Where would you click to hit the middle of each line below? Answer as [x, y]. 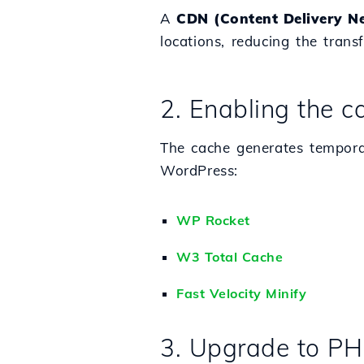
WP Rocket [213, 220]
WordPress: [199, 170]
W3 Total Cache [230, 257]
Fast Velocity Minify [241, 293]
